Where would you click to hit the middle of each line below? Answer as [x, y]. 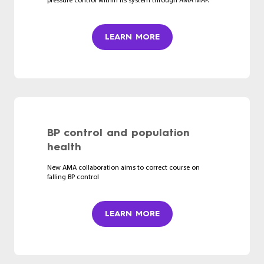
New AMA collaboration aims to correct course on [123, 168]
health [64, 146]
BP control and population [118, 132]
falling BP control [73, 177]
